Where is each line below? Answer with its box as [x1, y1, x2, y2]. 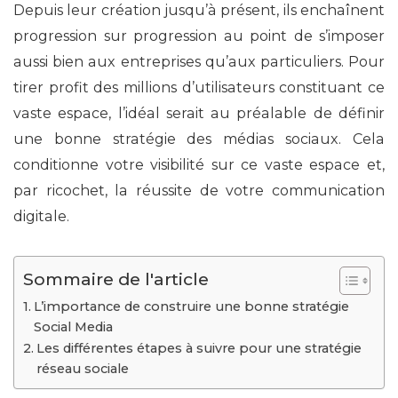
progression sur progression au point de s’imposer [13, 28, 385, 45]
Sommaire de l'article [23, 268, 209, 291]
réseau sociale [36, 361, 129, 378]
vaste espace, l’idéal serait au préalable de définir [13, 105, 385, 123]
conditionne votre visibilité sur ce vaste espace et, [13, 156, 385, 174]
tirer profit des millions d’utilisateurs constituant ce [13, 79, 385, 97]
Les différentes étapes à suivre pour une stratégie [36, 340, 362, 357]
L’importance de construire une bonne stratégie [33, 298, 349, 315]
